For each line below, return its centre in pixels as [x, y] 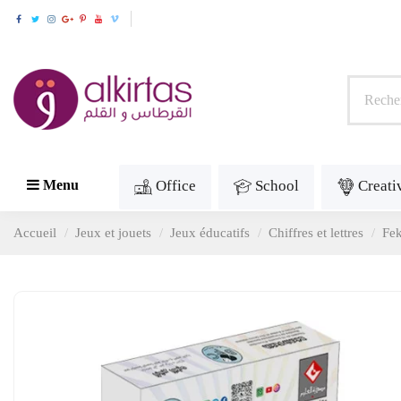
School [277, 186]
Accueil [35, 233]
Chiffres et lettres [316, 233]
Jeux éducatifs [210, 233]
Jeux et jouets [113, 233]
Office [176, 186]
